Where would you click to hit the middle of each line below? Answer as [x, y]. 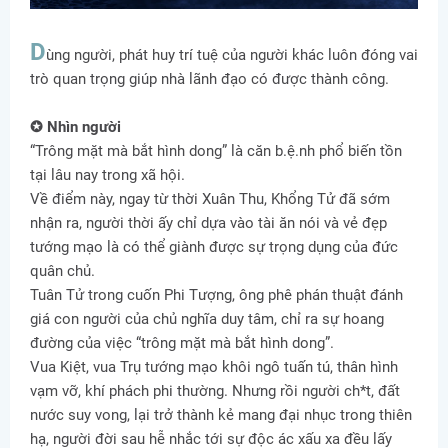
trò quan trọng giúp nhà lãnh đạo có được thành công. [209, 79]
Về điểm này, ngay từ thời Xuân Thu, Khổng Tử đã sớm [210, 199]
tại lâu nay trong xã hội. [107, 175]
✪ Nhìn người [75, 127]
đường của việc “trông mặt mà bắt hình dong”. [182, 343]
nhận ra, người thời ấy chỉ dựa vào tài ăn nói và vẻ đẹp [208, 223]
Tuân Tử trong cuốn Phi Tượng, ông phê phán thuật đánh [216, 295]
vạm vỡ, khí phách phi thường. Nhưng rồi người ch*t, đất [215, 391]
